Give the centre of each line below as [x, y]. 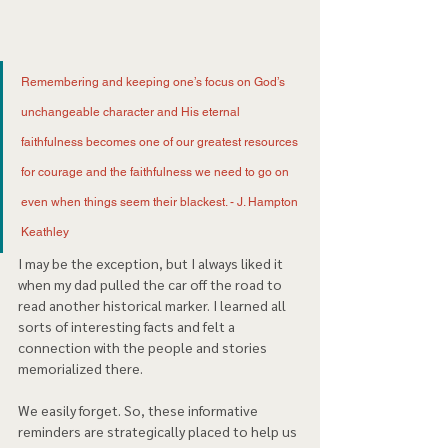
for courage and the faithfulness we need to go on [156, 171]
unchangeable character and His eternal [132, 111]
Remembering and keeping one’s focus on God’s [154, 81]
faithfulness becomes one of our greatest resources [161, 141]
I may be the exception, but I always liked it [152, 262]
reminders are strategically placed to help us [159, 430]
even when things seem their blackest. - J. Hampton [161, 201]
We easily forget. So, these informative [139, 409]
